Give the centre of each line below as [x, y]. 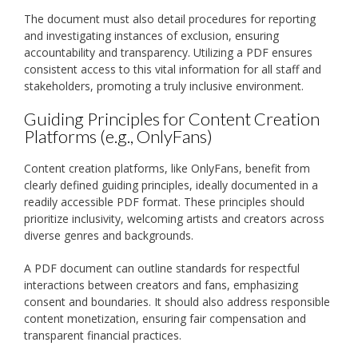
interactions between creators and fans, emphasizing [161, 284]
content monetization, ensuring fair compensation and [165, 318]
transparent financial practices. [103, 335]
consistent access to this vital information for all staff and [173, 69]
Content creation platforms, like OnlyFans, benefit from [167, 168]
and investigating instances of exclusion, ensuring [151, 35]
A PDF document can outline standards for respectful [162, 268]
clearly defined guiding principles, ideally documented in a [171, 185]
